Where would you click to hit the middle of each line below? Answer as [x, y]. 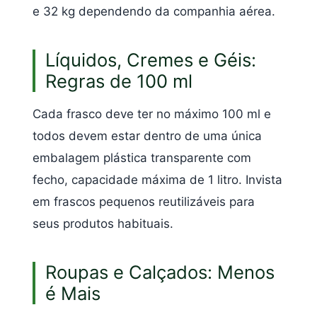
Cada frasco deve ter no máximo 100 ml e [152, 114]
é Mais [73, 294]
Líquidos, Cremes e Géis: [151, 60]
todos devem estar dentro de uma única [147, 136]
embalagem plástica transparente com [142, 158]
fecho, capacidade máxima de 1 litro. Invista [157, 180]
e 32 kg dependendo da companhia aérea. [154, 11]
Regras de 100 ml [119, 81]
